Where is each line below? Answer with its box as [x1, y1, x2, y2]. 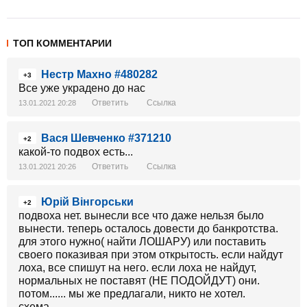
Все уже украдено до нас [19, 82, 145, 94]
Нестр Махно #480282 [41, 69, 158, 80]
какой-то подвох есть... [19, 146, 133, 158]
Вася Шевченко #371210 [41, 132, 171, 144]
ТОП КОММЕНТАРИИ [13, 38, 112, 49]
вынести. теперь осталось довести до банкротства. [19, 223, 278, 234]
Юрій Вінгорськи [41, 196, 134, 208]
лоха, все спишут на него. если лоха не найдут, [19, 262, 256, 273]
